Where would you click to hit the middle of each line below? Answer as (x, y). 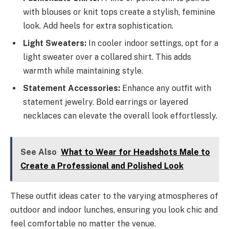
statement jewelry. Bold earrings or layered (106, 102)
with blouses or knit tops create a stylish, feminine (119, 12)
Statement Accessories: (72, 88)
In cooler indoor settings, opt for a (152, 43)
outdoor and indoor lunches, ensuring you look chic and (114, 210)
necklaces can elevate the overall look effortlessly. (120, 116)
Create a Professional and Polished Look (102, 166)
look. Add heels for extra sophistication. (98, 26)
